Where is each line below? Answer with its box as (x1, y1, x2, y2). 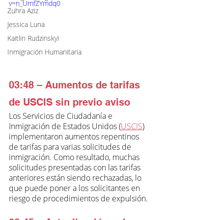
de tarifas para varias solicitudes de (9, 141, 133, 152)
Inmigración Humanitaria (7, 47, 82, 56)
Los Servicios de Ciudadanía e (9, 110, 114, 121)
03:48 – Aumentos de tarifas (9, 79, 143, 91)
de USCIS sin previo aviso (9, 96, 130, 108)
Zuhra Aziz (7, 6, 38, 15)
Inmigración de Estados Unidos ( (9, 120, 121, 132)
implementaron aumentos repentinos (9, 131, 141, 142)
